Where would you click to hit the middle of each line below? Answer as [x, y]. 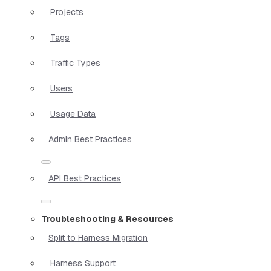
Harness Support [83, 263]
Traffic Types [75, 63]
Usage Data [73, 113]
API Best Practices [85, 178]
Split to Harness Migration [98, 237]
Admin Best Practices [90, 139]
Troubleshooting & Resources [107, 219]
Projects [67, 12]
